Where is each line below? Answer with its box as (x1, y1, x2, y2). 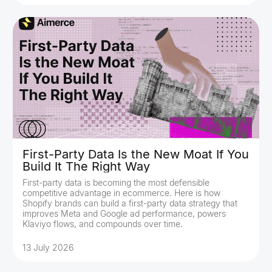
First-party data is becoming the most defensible (22, 177, 209, 188)
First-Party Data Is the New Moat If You (22, 147, 249, 161)
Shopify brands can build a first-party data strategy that (22, 198, 237, 208)
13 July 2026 (22, 242, 73, 253)
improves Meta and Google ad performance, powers (22, 208, 226, 219)
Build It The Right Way (22, 159, 150, 174)
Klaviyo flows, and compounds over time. (22, 219, 183, 229)
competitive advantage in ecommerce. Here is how (22, 188, 220, 198)
